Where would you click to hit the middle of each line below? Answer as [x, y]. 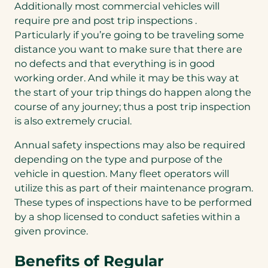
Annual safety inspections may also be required [130, 144]
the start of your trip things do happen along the [133, 92]
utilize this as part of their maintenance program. [134, 188]
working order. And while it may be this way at [127, 77]
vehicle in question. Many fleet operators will [122, 173]
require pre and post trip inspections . [106, 20]
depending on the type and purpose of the [118, 159]
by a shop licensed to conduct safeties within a [127, 216]
